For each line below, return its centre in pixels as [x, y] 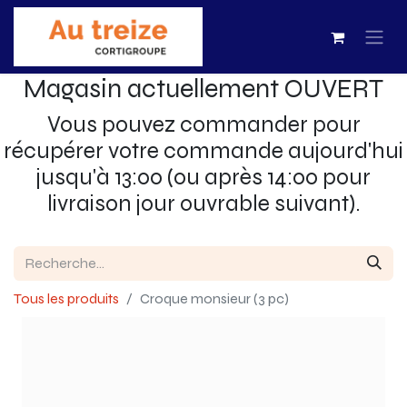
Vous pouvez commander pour [203, 124]
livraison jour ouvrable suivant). [203, 203]
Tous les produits [66, 298]
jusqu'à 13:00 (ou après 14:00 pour [203, 177]
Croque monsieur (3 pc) [214, 298]
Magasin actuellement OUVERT [203, 89]
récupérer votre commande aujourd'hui [203, 151]
